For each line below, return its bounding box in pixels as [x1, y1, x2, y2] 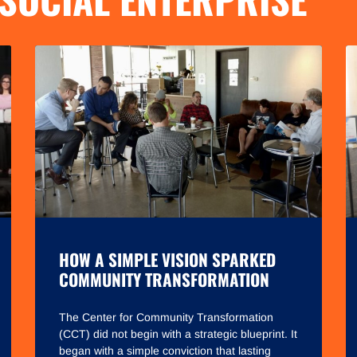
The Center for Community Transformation [59, 311, 273, 324]
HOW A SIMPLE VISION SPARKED [59, 247, 276, 273]
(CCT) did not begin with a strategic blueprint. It [59, 328, 297, 341]
